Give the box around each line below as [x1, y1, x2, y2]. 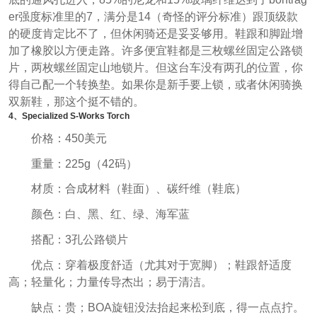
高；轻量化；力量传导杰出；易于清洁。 [8, 276, 212, 289]
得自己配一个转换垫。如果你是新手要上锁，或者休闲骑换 [8, 78, 303, 91]
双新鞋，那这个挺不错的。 [8, 95, 144, 108]
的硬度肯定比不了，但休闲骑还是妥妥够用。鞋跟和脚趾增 [8, 27, 303, 40]
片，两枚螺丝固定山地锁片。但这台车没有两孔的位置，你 [8, 61, 303, 74]
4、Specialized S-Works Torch [8, 110, 129, 121]
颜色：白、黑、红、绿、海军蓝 [30, 208, 190, 221]
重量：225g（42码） [30, 157, 137, 170]
